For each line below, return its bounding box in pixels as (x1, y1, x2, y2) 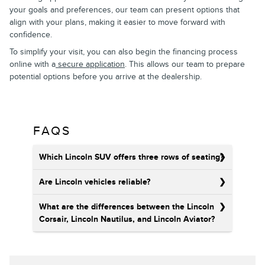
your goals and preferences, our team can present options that (9, 4, 240, 15)
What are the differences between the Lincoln (39, 202, 214, 212)
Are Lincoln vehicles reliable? (39, 177, 150, 188)
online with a (9, 59, 56, 69)
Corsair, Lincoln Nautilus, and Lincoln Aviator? (39, 214, 215, 225)
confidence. (9, 29, 52, 40)
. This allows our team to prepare (125, 59, 245, 69)
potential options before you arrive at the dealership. (9, 71, 202, 82)
